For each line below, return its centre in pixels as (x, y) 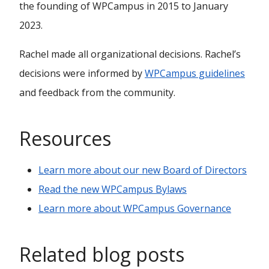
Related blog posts (102, 254)
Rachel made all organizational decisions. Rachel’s (130, 54)
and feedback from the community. (97, 92)
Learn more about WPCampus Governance (135, 208)
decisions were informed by (82, 73)
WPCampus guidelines (195, 73)
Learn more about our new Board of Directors (143, 170)
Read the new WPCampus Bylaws (113, 189)
